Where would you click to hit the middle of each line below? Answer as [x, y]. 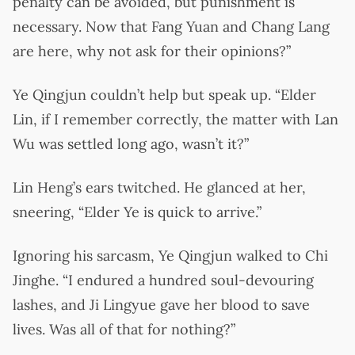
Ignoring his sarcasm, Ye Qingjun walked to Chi [170, 255]
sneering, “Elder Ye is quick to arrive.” [137, 212]
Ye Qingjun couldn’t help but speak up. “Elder [164, 94]
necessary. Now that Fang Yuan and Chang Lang [171, 26]
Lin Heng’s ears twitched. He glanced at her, [159, 187]
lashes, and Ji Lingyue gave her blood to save [161, 304]
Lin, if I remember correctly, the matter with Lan [176, 119]
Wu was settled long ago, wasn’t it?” [131, 143]
